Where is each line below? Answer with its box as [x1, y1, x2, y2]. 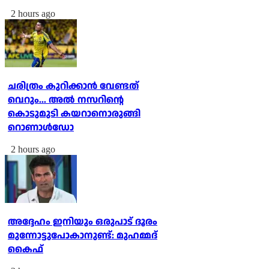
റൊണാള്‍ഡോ [8, 121, 74, 135]
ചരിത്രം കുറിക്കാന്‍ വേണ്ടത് [8, 79, 139, 94]
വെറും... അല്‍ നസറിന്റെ [8, 93, 124, 107]
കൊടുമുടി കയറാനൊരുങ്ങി [8, 107, 141, 121]
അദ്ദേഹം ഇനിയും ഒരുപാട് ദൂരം [8, 215, 157, 229]
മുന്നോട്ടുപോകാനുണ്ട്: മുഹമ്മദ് [8, 229, 157, 243]
